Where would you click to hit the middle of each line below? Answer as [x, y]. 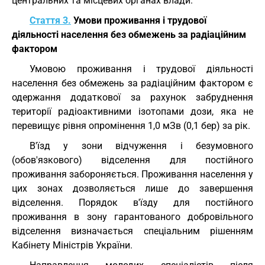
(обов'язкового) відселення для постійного [132, 160]
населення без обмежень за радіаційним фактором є [132, 83]
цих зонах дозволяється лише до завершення [132, 188]
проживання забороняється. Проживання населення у [132, 174]
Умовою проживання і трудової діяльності [141, 69]
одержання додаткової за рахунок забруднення [132, 97]
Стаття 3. [50, 20]
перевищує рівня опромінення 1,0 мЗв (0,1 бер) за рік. [131, 126]
